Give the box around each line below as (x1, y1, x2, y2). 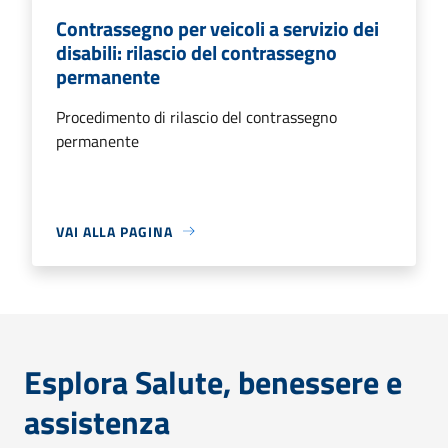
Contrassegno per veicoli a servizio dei (56, 12, 379, 44)
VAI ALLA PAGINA (56, 220, 173, 242)
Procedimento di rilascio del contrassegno (56, 104, 337, 129)
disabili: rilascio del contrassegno (56, 36, 337, 68)
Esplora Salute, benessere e (24, 357, 402, 406)
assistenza (24, 397, 170, 446)
